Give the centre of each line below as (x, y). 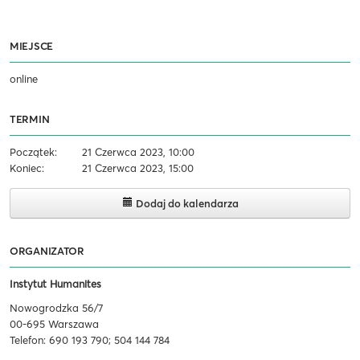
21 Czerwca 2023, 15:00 (138, 168)
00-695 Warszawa (54, 324)
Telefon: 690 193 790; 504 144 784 (90, 340)
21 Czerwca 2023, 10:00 (138, 152)
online (24, 79)
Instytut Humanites (55, 284)
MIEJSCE (31, 46)
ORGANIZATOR (47, 251)
